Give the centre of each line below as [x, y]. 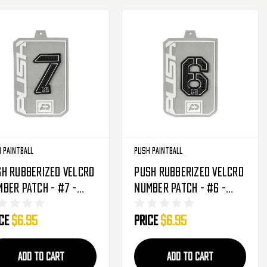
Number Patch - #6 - [180, 188]
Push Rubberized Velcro [189, 172]
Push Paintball [159, 150]
